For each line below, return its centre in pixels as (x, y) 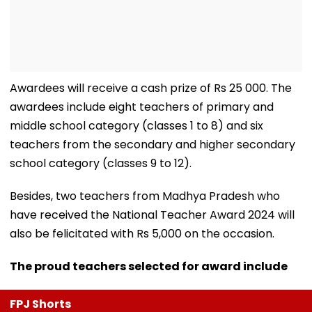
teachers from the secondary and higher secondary (153, 144)
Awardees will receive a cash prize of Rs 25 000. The (151, 88)
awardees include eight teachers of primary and (142, 107)
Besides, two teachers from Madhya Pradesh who (145, 196)
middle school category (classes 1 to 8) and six (136, 125)
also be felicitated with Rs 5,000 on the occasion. (142, 233)
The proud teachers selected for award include (149, 266)
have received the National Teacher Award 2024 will (152, 214)
